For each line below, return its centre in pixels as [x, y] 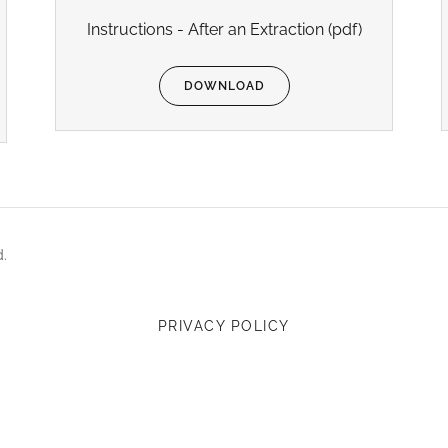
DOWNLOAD [224, 86]
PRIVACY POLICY [224, 326]
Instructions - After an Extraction [205, 29]
